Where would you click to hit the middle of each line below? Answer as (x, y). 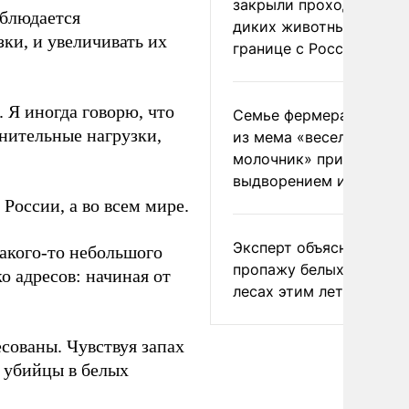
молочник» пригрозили (317, 159)
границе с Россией (301, 48)
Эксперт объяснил (299, 247)
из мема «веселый (299, 137)
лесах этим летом (298, 291)
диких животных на (304, 26)
